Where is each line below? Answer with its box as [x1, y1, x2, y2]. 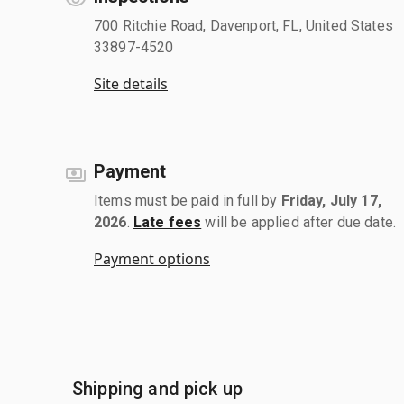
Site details [94, 73, 168, 94]
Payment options [94, 248, 210, 269]
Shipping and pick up [72, 377, 243, 399]
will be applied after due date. [201, 213, 397, 231]
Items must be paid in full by [94, 191, 281, 209]
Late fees [133, 213, 202, 231]
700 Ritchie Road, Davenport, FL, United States [94, 16, 393, 34]
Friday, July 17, [280, 191, 381, 209]
